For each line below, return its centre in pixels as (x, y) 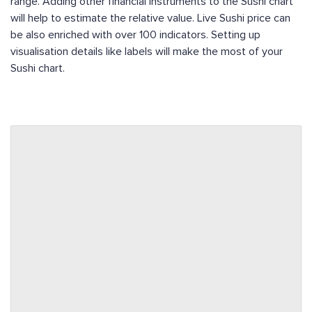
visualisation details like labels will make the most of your (147, 52)
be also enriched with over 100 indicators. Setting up (135, 35)
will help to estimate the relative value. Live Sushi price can (150, 18)
